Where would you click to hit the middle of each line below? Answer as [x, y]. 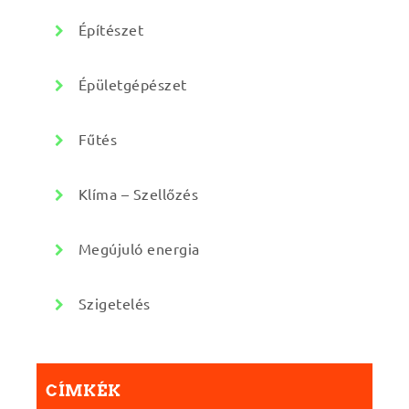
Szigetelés [114, 303]
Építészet [111, 29]
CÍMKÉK [84, 390]
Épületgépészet [132, 84]
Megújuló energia [139, 248]
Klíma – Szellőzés [138, 193]
